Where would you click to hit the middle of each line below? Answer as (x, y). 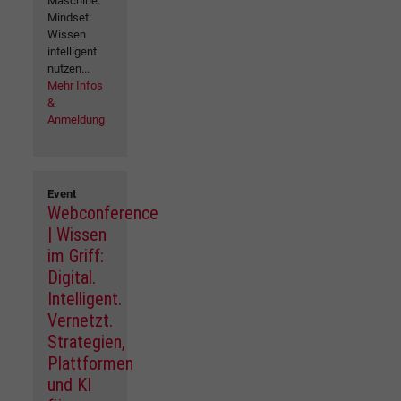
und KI (69, 384)
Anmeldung (76, 119)
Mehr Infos (75, 85)
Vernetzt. (80, 320)
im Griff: (76, 256)
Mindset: (69, 17)
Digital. (72, 277)
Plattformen (90, 363)
